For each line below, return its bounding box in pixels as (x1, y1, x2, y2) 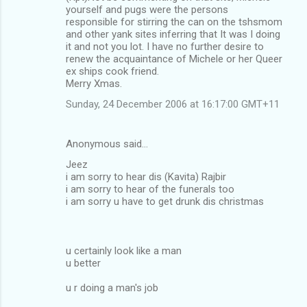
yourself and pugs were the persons (66, 3, 228, 16)
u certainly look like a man (66, 244, 182, 257)
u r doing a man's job (66, 281, 158, 294)
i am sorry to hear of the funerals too (66, 182, 234, 195)
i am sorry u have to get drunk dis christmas (66, 195, 264, 208)
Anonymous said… (66, 137, 148, 150)
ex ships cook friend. (66, 64, 159, 77)
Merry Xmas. (66, 77, 122, 90)
